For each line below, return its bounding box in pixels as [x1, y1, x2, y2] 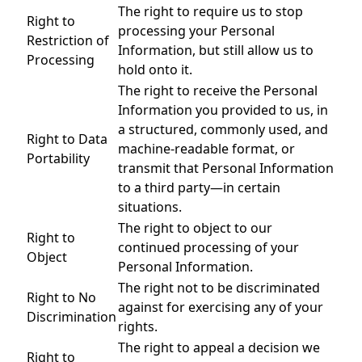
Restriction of [27, 32, 109, 49]
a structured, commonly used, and [118, 120, 328, 138]
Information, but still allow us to [118, 41, 314, 59]
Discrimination [27, 308, 116, 326]
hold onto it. [118, 61, 192, 78]
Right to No [27, 288, 96, 306]
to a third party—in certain [118, 179, 280, 196]
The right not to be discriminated [118, 279, 320, 297]
